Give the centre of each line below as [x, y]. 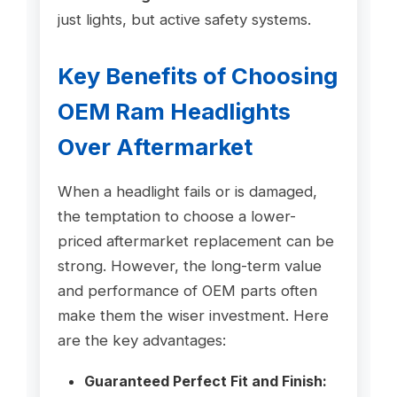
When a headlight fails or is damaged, [187, 192]
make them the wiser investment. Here [193, 316]
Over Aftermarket [155, 146]
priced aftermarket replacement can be [195, 241]
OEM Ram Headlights [174, 111]
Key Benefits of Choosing [197, 75]
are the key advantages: [141, 341]
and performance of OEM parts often [187, 291]
